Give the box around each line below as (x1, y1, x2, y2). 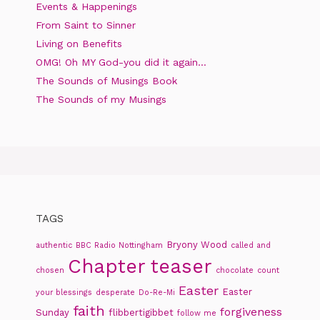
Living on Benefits (36, 38, 122, 50)
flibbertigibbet (109, 307, 174, 319)
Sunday (36, 307, 69, 319)
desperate (96, 288, 135, 298)
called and (231, 241, 271, 251)
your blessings (36, 288, 92, 298)
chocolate (216, 266, 254, 276)
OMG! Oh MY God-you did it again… (36, 56, 206, 69)
